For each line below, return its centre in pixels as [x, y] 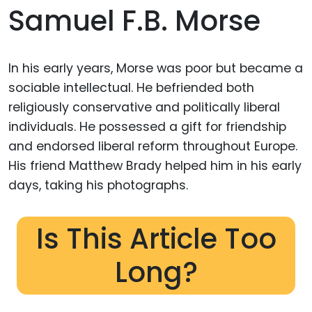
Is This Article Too [156, 239]
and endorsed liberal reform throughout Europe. [153, 146]
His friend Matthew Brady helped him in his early [155, 165]
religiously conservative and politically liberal [144, 107]
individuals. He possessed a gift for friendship [147, 126]
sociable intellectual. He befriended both [131, 87]
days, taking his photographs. [98, 185]
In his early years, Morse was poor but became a [156, 68]
